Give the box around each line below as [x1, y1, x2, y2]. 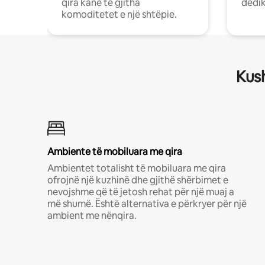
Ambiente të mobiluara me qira [47, 146, 182, 158]
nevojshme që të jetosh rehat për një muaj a [47, 186, 234, 198]
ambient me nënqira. [47, 209, 137, 222]
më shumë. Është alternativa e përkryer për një [47, 198, 247, 210]
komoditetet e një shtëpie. [62, 8, 177, 21]
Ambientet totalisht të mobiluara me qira [47, 162, 226, 174]
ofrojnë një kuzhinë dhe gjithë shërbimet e [47, 174, 228, 186]
